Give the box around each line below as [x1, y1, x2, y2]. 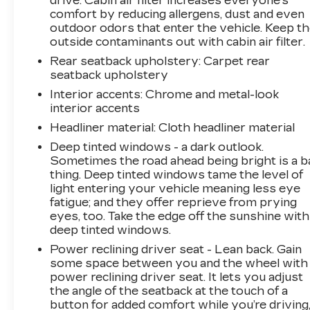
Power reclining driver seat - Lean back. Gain [50, 242, 302, 256]
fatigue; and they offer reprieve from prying [50, 195, 298, 209]
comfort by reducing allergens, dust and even [50, 7, 305, 21]
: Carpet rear [199, 54, 271, 68]
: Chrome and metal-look [140, 87, 280, 101]
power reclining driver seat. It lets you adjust [50, 270, 304, 284]
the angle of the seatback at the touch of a [50, 284, 289, 298]
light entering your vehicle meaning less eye [50, 181, 301, 195]
